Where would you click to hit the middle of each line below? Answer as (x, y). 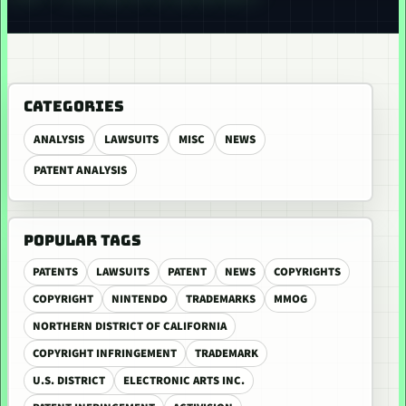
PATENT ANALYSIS (80, 170)
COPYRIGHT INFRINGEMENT (105, 353)
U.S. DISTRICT (69, 381)
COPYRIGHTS (307, 272)
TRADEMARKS (221, 299)
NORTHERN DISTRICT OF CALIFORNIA (130, 326)
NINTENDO (140, 299)
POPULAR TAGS (82, 240)
